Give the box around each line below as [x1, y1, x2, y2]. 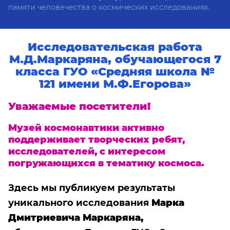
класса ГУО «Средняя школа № [15, 65, 215, 79]
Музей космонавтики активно [8, 122, 164, 134]
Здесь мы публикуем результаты [8, 182, 175, 194]
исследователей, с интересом [8, 146, 165, 158]
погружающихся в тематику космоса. [8, 158, 206, 169]
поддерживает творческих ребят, [8, 134, 185, 146]
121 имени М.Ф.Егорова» [39, 77, 191, 91]
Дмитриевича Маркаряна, [8, 212, 143, 224]
